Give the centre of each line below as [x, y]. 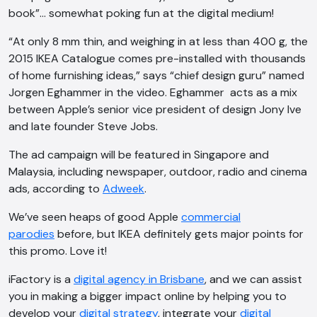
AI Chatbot [52, 306]
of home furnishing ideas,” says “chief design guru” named [156, 75]
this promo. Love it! [58, 250]
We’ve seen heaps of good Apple [95, 217]
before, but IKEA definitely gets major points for [179, 234]
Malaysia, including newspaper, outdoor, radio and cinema [158, 171]
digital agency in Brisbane [139, 279]
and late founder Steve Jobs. [83, 126]
